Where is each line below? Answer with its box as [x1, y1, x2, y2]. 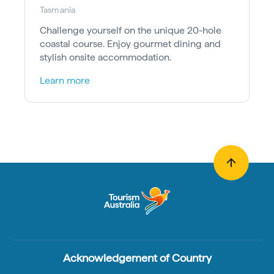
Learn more [40, 74, 90, 86]
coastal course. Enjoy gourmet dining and [40, 37, 221, 50]
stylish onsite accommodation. [40, 51, 171, 63]
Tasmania [40, 4, 76, 15]
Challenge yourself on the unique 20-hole [40, 24, 221, 36]
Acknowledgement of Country [62, 251, 212, 264]
